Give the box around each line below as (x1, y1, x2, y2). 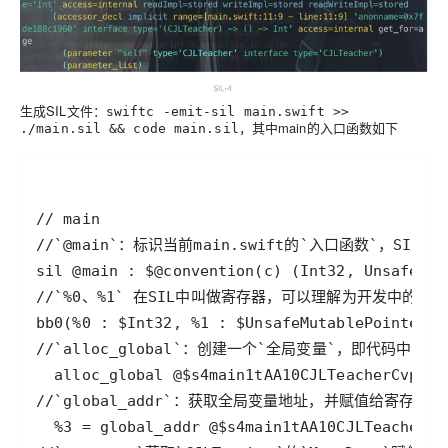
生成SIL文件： (20, 101, 106, 121)
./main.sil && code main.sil (20, 121, 239, 137)
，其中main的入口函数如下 (238, 118, 399, 138)
